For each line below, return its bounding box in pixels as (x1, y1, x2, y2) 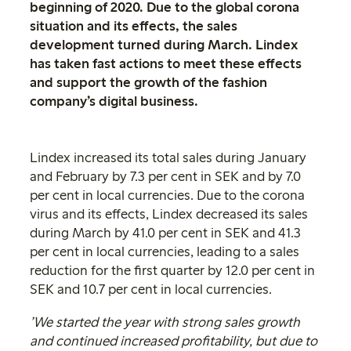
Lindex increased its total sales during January (30, 149, 306, 166)
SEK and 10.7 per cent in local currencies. (30, 280, 272, 298)
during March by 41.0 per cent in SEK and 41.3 (30, 224, 301, 241)
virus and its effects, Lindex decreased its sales (30, 205, 308, 223)
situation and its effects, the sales (30, 17, 237, 34)
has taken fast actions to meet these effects (30, 55, 302, 72)
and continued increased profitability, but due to (30, 332, 317, 349)
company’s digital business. (30, 92, 198, 110)
